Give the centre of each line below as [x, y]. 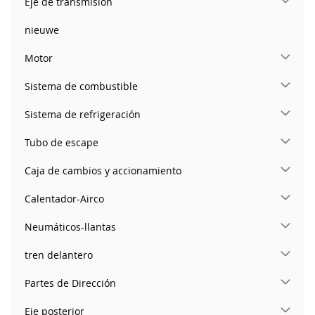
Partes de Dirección [70, 283]
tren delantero [59, 255]
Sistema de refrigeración [83, 115]
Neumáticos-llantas [70, 227]
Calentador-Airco [64, 199]
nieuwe [42, 30]
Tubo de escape [62, 143]
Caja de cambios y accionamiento [103, 171]
